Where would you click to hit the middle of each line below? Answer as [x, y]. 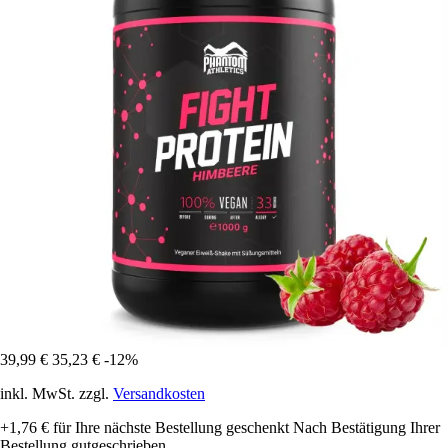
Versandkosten [159, 394]
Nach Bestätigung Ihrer [366, 428]
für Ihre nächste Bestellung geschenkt [169, 428]
